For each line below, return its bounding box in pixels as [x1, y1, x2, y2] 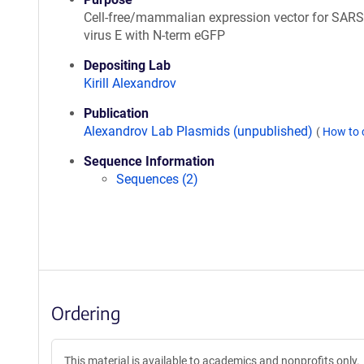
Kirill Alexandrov [84, 76, 176, 91]
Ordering [51, 301, 120, 324]
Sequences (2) [116, 171, 198, 187]
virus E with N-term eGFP [84, 28, 225, 43]
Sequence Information [84, 154, 214, 169]
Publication [84, 106, 149, 121]
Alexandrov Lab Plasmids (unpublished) [84, 123, 316, 139]
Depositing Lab [84, 58, 171, 73]
